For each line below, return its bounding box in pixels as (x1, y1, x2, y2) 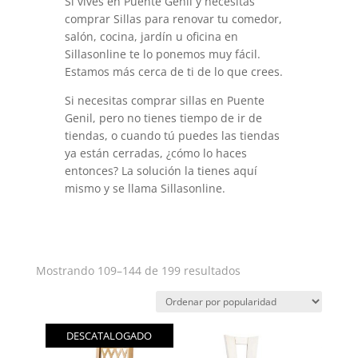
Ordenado (239, 262, 294, 277)
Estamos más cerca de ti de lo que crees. (64, 64, 283, 79)
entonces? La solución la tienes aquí (64, 163, 257, 178)
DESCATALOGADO (66, 328, 153, 343)
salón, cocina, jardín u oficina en (64, 29, 238, 44)
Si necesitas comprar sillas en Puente (64, 93, 265, 108)
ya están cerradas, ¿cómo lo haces (64, 145, 247, 161)
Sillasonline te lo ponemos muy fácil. (64, 46, 261, 62)
